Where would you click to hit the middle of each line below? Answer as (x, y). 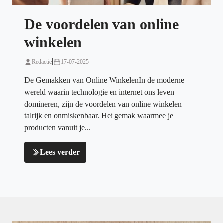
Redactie (42, 62)
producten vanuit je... (57, 128)
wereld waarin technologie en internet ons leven (99, 92)
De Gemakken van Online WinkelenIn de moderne (104, 80)
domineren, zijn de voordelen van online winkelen (103, 104)
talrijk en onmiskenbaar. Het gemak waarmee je (99, 116)
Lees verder (60, 152)
